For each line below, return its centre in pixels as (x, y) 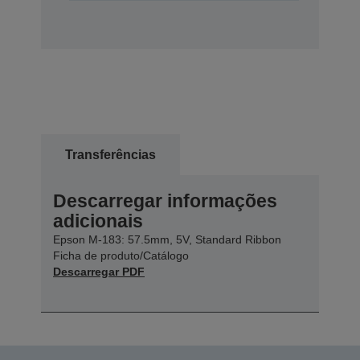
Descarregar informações (165, 200)
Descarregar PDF (99, 271)
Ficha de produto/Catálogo (121, 255)
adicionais (98, 221)
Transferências (110, 154)
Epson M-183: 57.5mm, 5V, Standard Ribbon (167, 239)
